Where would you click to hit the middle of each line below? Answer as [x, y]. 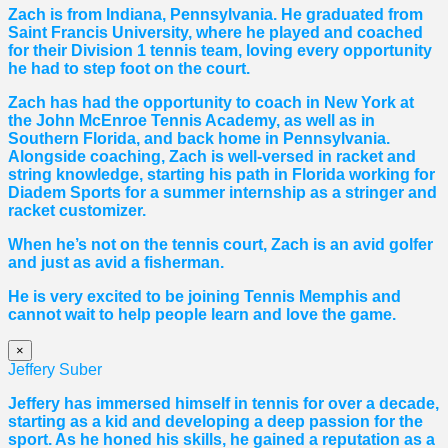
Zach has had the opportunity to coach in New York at [211, 103]
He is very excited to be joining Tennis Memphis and [204, 297]
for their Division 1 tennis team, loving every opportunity [220, 51]
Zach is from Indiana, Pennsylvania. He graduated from [215, 15]
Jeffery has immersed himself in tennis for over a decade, [223, 404]
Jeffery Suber [55, 370]
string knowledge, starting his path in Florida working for [221, 175]
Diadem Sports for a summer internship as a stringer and [222, 193]
